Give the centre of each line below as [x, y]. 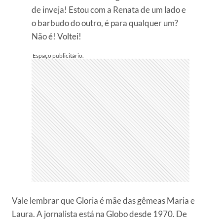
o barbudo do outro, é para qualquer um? [105, 23]
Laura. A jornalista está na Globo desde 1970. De [99, 214]
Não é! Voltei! [56, 36]
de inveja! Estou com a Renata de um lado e [109, 9]
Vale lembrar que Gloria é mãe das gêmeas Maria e [103, 200]
